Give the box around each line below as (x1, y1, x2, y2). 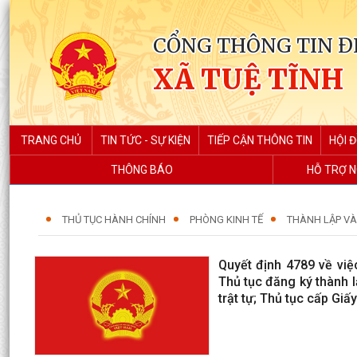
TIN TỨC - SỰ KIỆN (100, 134, 190, 147)
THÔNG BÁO (110, 163, 173, 176)
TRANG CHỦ (20, 134, 81, 147)
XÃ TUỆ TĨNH (153, 63, 343, 96)
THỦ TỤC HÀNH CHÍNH (62, 214, 166, 226)
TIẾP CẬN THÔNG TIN (207, 134, 312, 147)
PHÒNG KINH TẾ (190, 214, 263, 226)
